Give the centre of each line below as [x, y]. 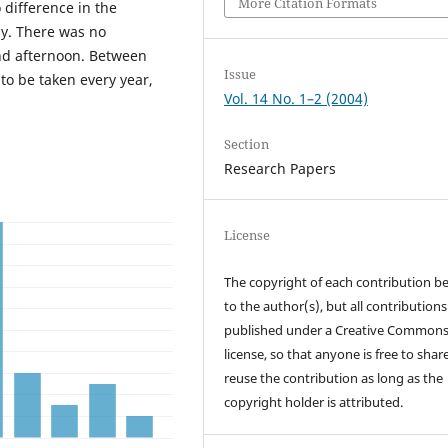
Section [247, 143]
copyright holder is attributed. [315, 401]
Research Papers [280, 168]
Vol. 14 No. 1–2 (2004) [296, 98]
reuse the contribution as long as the [334, 377]
